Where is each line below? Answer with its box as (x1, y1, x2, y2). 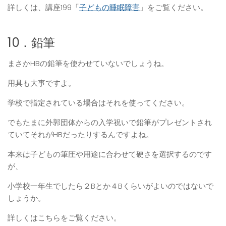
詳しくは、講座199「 (8, 2, 79, 13)
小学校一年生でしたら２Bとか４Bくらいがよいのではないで (8, 180, 213, 191)
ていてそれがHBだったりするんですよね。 (8, 129, 153, 140)
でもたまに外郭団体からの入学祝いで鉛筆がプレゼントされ (8, 117, 212, 128)
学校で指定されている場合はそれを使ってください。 (8, 97, 189, 108)
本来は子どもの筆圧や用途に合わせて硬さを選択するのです (8, 148, 212, 159)
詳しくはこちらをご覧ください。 (8, 212, 121, 223)
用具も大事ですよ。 (8, 77, 76, 88)
